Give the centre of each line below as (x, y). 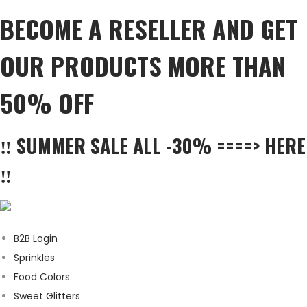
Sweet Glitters (47, 296)
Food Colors (42, 277)
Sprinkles (34, 258)
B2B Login (36, 239)
